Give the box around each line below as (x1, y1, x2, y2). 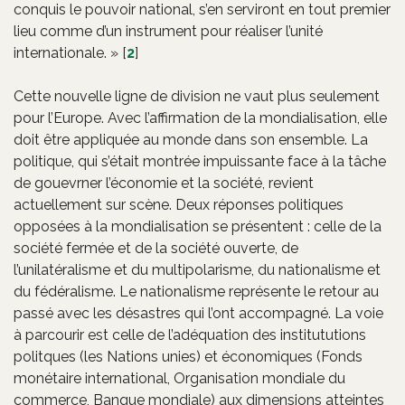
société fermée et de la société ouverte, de (14, 239, 298, 257)
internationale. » (14, 43, 118, 61)
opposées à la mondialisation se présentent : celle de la (14, 217, 381, 235)
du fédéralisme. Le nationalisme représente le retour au (14, 282, 379, 300)
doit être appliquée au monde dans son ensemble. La (14, 130, 368, 148)
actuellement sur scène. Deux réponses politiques (14, 195, 344, 213)
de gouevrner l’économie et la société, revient (14, 174, 314, 192)
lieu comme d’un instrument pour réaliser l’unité (14, 22, 323, 40)
